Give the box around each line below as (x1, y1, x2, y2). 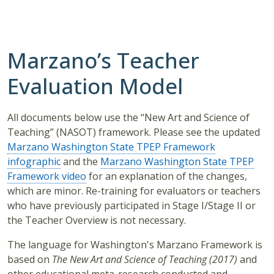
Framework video (7, 169, 86, 183)
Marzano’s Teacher (7, 46, 199, 75)
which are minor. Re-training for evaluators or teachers (7, 184, 261, 198)
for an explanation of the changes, (86, 169, 247, 183)
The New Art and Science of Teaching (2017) (52, 253, 237, 267)
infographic (7, 155, 61, 169)
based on (7, 253, 52, 267)
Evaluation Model (7, 72, 183, 101)
